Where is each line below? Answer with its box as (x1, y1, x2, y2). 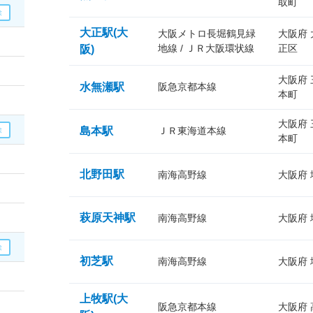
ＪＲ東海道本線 (158, 125, 226, 136)
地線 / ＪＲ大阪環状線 (158, 43, 254, 54)
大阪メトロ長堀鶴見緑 (158, 28, 256, 39)
